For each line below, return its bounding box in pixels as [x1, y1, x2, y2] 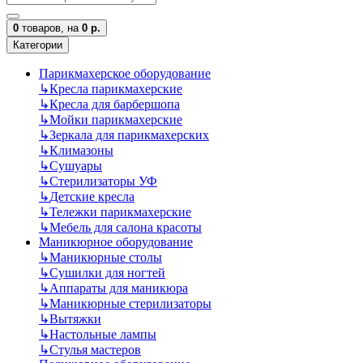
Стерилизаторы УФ [49, 174, 157, 188]
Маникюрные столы [49, 250, 162, 264]
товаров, [19, 22, 67, 34]
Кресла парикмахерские [49, 82, 182, 96]
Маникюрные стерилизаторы [49, 297, 211, 310]
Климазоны [49, 143, 113, 157]
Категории [13, 39, 62, 51]
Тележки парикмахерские [49, 205, 191, 219]
